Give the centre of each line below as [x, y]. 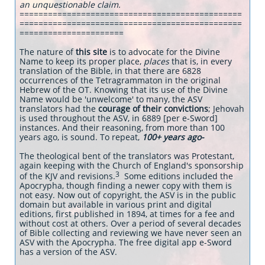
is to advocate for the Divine [164, 52]
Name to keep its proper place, [82, 61]
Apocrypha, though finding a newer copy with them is [126, 185]
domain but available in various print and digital [116, 204]
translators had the [59, 109]
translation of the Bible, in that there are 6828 [110, 71]
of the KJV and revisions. [67, 176]
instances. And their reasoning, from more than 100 [122, 127]
